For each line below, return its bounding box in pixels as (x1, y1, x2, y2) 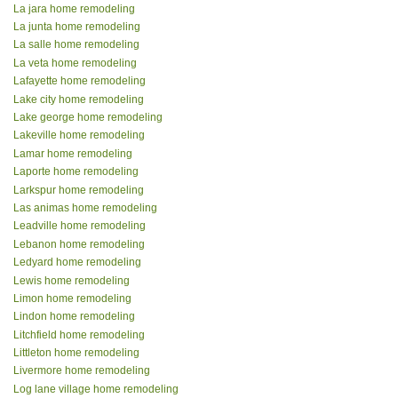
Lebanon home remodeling (13, 237, 145, 251)
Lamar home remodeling (13, 147, 132, 160)
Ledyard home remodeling (13, 256, 141, 269)
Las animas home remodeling (13, 201, 157, 214)
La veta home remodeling (13, 56, 137, 69)
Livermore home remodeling (13, 364, 150, 378)
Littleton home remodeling (13, 346, 139, 360)
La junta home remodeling (13, 20, 140, 34)
